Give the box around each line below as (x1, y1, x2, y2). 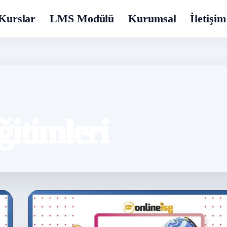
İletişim (190, 12, 226, 25)
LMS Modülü (50, 12, 115, 25)
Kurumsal (128, 12, 176, 25)
